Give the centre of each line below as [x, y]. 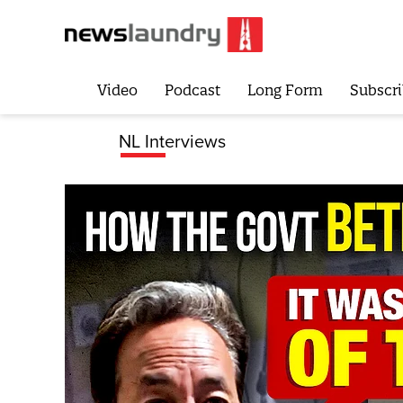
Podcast [192, 90]
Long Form [285, 90]
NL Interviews [172, 142]
